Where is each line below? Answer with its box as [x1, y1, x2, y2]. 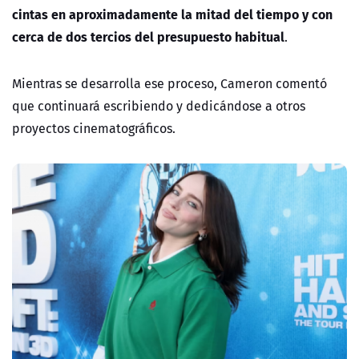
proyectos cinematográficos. [12, 119, 175, 139]
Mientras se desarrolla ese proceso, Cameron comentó [12, 74, 327, 94]
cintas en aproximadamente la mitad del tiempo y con [12, 4, 333, 25]
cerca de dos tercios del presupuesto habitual [12, 26, 284, 47]
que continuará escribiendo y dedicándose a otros [12, 96, 305, 116]
